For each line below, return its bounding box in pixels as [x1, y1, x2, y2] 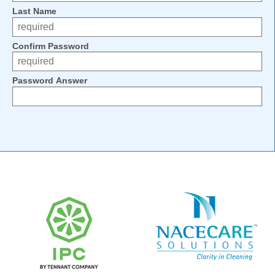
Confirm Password [12, 41, 89, 51]
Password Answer [12, 76, 87, 86]
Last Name [12, 6, 56, 17]
